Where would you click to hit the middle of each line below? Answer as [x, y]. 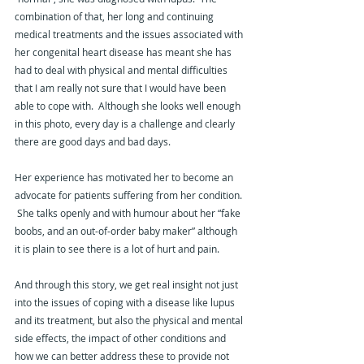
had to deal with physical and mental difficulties [122, 70]
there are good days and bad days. [93, 142]
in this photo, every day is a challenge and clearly [126, 124]
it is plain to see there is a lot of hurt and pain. [117, 249]
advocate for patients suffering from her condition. [130, 195]
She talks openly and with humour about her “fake [129, 213]
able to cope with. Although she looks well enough [129, 106]
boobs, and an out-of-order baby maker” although [127, 231]
